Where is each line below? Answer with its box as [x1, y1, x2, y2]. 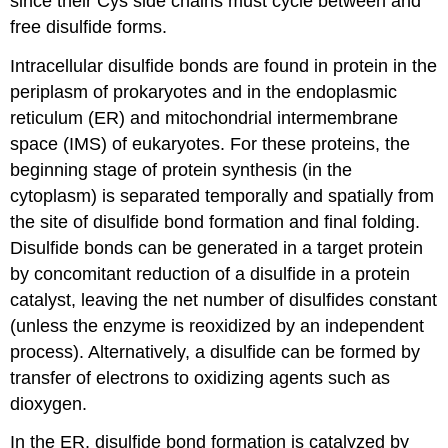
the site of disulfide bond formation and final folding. [10, 211, 421, 232]
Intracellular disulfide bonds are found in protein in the [10, 55, 438, 76]
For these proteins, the [225, 133, 411, 154]
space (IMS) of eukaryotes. [10, 133, 226, 154]
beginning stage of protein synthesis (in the [10, 159, 353, 180]
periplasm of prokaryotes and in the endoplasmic [10, 81, 398, 102]
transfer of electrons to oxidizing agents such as [10, 367, 391, 388]
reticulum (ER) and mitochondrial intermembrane [10, 107, 399, 128]
